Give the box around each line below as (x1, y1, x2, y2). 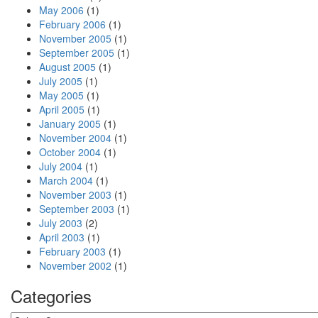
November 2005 (39, 31, 111, 45)
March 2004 (39, 173, 93, 187)
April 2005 (39, 102, 84, 116)
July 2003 (39, 216, 82, 230)
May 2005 (39, 88, 84, 102)
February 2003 (39, 244, 106, 258)
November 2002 (39, 258, 111, 273)
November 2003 (39, 187, 111, 202)
